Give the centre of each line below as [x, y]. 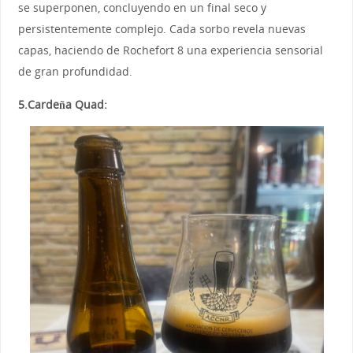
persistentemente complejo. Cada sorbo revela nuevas [162, 29]
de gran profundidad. [75, 72]
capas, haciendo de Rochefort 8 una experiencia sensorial [170, 50]
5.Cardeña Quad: [62, 104]
